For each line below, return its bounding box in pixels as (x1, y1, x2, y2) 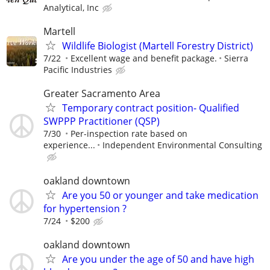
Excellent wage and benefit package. (71, 52, 217, 64)
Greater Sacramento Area (43, 87, 160, 101)
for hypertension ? (43, 201, 127, 215)
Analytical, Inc (43, 2, 99, 13)
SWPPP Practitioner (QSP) (43, 115, 160, 128)
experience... (43, 139, 95, 151)
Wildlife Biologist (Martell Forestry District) (62, 39, 253, 53)
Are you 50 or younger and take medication (62, 188, 259, 202)
